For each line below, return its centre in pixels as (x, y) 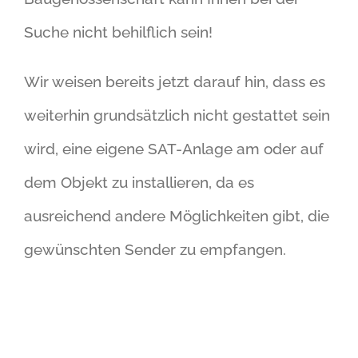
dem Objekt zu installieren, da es (139, 182)
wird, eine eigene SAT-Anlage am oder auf (174, 148)
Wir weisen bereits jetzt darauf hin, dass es (175, 81)
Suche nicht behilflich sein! (118, 32)
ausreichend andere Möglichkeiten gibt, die (177, 215)
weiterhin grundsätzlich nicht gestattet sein (177, 115)
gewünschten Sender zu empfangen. (155, 249)
